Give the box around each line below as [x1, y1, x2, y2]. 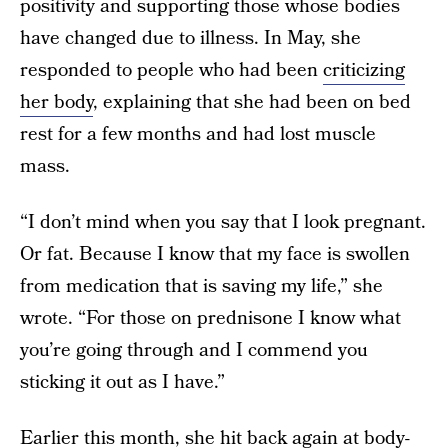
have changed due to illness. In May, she [20, 24, 361, 52]
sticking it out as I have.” [20, 368, 225, 396]
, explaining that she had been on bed [93, 88, 411, 116]
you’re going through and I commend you [20, 336, 368, 364]
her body [20, 88, 93, 116]
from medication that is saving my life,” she [20, 272, 383, 300]
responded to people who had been [20, 56, 323, 84]
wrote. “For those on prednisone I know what [20, 304, 401, 332]
